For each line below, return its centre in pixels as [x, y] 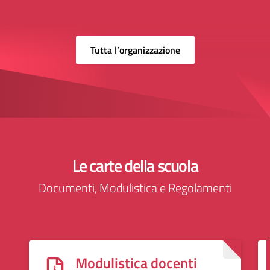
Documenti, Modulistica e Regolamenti [135, 188]
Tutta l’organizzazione [135, 50]
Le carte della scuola [135, 165]
